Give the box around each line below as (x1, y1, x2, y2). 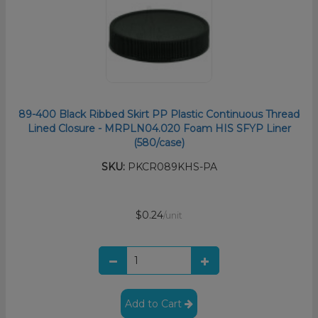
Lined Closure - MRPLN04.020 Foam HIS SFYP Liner (27, 122, 291, 136)
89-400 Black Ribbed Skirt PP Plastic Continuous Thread (18, 108, 300, 121)
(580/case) (133, 136, 185, 150)
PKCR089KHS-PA (124, 160, 217, 174)
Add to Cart (125, 297, 185, 311)
